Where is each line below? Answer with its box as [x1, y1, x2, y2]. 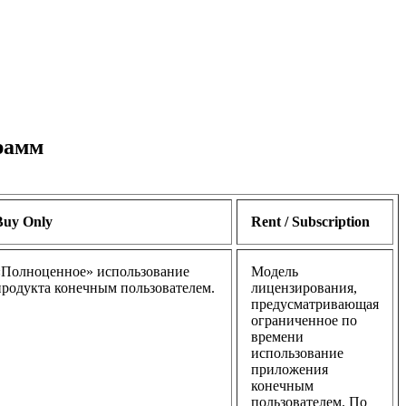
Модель [251, 264, 298, 280]
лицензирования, [251, 280, 357, 296]
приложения [251, 362, 328, 378]
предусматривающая [251, 296, 379, 313]
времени [251, 329, 304, 345]
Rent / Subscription [251, 214, 370, 230]
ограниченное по [251, 313, 357, 329]
